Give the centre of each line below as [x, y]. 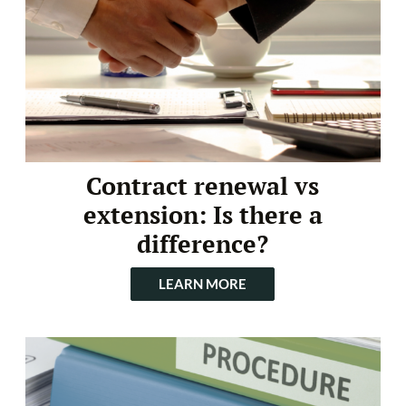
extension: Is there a [203, 215]
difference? [203, 244]
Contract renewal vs [203, 186]
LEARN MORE [203, 284]
